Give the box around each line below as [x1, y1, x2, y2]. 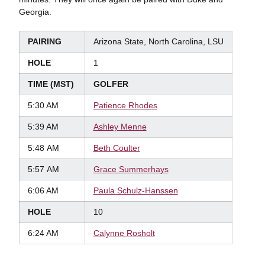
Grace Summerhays [93, 164, 169, 174]
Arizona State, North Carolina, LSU [93, 37, 224, 46]
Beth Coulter [93, 143, 140, 153]
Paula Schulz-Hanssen [93, 186, 178, 195]
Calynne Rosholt [93, 228, 155, 238]
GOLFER [93, 79, 128, 89]
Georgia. [18, 7, 51, 17]
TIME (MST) [27, 79, 76, 89]
